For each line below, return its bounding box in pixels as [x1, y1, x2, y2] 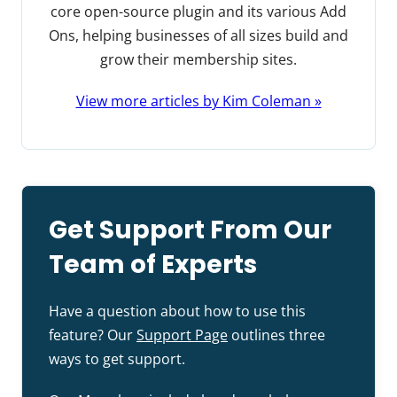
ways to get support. [49, 349, 185, 370]
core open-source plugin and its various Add [51, 2, 346, 22]
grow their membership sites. [100, 50, 297, 70]
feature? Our [49, 325, 136, 346]
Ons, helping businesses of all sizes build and [49, 26, 348, 46]
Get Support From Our [49, 213, 331, 248]
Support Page [136, 325, 228, 346]
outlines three [228, 325, 325, 346]
